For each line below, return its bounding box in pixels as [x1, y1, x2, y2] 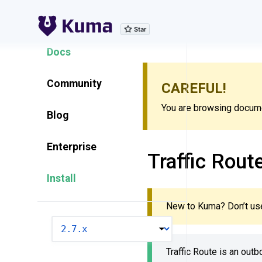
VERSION [51, 218, 82, 227]
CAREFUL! [161, 80, 226, 96]
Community [47, 78, 102, 89]
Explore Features [47, 15, 127, 26]
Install [47, 173, 76, 184]
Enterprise [47, 141, 96, 153]
